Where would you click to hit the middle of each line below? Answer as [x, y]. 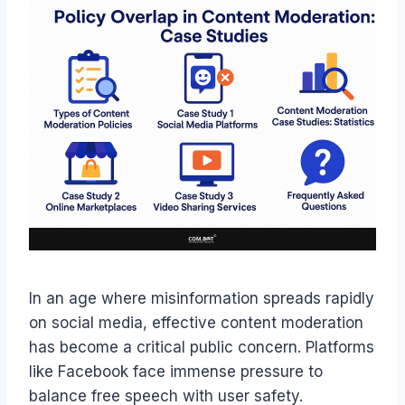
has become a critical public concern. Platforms [202, 347]
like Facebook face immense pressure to [176, 371]
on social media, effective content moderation [196, 322]
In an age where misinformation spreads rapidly [202, 298]
